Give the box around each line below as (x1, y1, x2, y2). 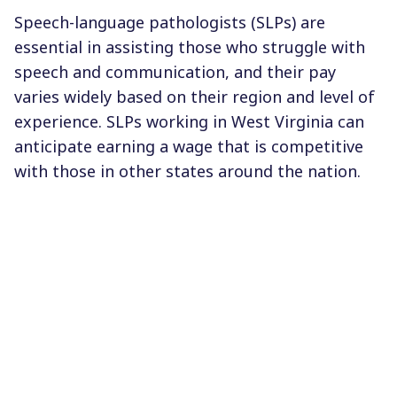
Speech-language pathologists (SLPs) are (14, 11, 325, 33)
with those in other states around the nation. (14, 160, 361, 182)
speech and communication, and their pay (14, 60, 336, 82)
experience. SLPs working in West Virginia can (14, 110, 364, 132)
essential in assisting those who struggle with (14, 35, 365, 58)
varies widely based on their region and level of (14, 85, 375, 107)
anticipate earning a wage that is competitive (14, 135, 363, 157)
